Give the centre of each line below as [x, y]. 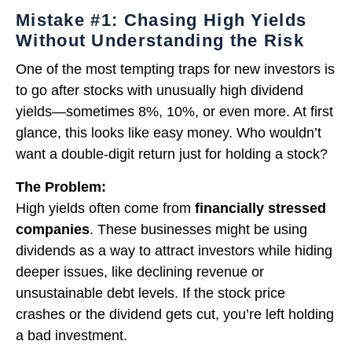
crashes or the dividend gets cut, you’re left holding [175, 314]
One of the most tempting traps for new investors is [175, 70]
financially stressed [260, 208]
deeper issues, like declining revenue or [140, 271]
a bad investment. [71, 335]
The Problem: [61, 187]
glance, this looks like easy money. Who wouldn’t [169, 133]
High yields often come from [105, 208]
